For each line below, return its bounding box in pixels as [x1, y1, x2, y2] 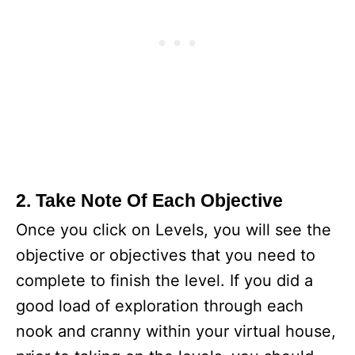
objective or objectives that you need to [16, 245, 315, 265]
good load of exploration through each [16, 296, 303, 315]
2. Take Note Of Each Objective [16, 189, 283, 211]
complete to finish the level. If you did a [16, 270, 313, 290]
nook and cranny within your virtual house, [16, 321, 336, 341]
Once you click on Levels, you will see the [16, 219, 331, 239]
